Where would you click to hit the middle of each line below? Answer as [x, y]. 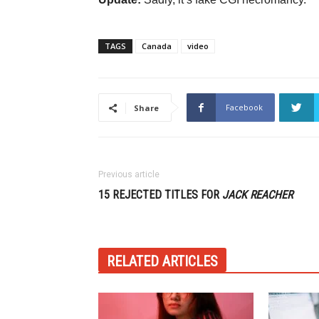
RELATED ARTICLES [162, 261]
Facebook [244, 107]
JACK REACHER [257, 195]
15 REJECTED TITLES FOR [160, 195]
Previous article [129, 174]
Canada [157, 46]
